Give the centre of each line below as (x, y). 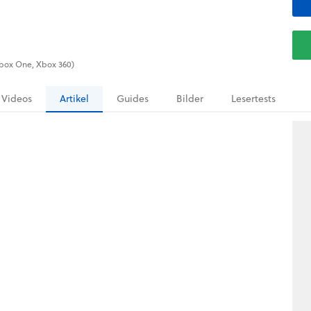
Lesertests (253, 99)
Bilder (190, 99)
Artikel (74, 99)
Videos (17, 99)
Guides (133, 99)
